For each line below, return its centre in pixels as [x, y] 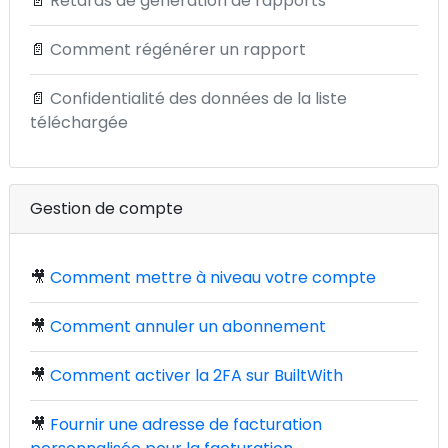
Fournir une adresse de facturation [186, 424]
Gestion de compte [106, 208]
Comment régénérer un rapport [178, 49]
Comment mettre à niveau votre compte [213, 277]
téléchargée [79, 122]
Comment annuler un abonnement [188, 326]
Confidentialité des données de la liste [198, 98]
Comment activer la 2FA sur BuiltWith [196, 375]
